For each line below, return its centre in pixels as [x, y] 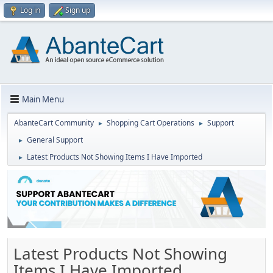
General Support [55, 140]
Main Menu [43, 99]
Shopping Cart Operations [151, 123]
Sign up [78, 10]
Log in [30, 10]
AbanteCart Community [54, 123]
